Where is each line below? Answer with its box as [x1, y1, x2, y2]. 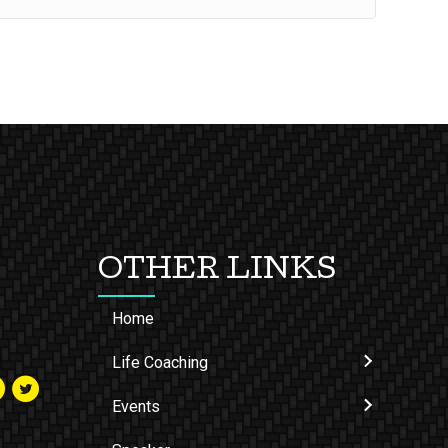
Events [112, 396, 161, 416]
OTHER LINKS [98, 257, 337, 286]
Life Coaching [112, 352, 209, 372]
